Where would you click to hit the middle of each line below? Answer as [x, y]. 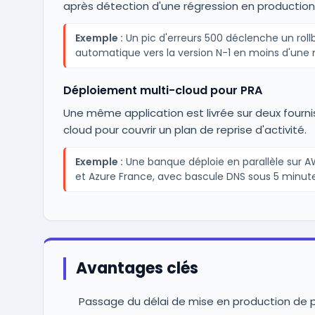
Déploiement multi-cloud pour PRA [162, 90]
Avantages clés [137, 268]
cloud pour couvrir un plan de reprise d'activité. [185, 130]
